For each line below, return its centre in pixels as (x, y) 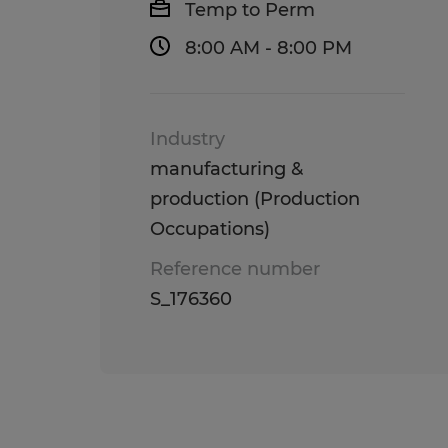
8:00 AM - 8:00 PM (268, 48)
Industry (187, 139)
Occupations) (210, 229)
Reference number (235, 269)
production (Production (255, 199)
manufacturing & (226, 169)
